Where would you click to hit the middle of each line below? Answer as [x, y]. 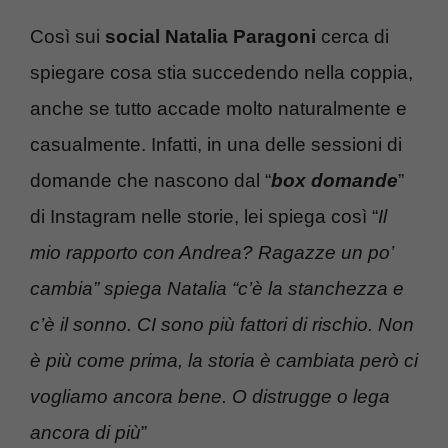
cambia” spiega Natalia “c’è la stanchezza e [217, 288]
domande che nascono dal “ [150, 180]
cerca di [352, 36]
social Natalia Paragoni [210, 36]
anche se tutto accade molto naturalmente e [218, 108]
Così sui [67, 36]
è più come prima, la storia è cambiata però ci [224, 360]
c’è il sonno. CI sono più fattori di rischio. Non [222, 324]
